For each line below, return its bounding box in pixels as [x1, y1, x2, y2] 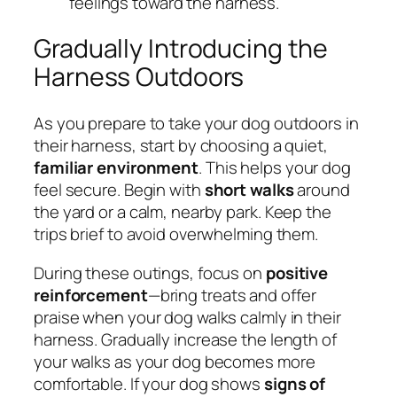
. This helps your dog [198, 156, 351, 180]
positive [265, 261, 329, 284]
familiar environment [34, 156, 198, 180]
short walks [204, 178, 294, 202]
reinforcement [34, 283, 148, 307]
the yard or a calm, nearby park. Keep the [34, 200, 331, 224]
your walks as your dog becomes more [34, 349, 315, 373]
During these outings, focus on [34, 261, 266, 284]
